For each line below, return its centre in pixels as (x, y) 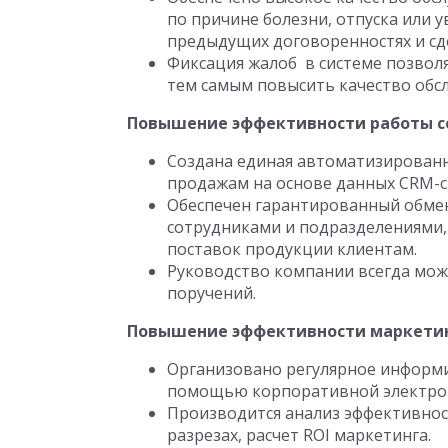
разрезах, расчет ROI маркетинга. (299, 435)
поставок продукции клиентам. (292, 249)
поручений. (211, 293)
